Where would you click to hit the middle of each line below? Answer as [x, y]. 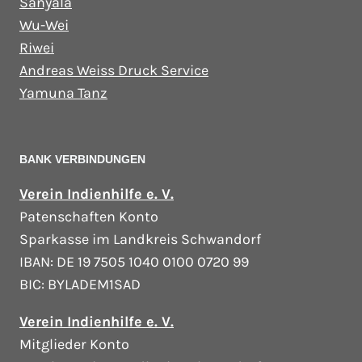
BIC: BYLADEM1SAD [80, 285]
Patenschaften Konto [89, 217]
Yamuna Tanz [63, 93]
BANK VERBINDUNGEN [82, 160]
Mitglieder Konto [74, 345]
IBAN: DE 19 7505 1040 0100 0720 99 [134, 262]
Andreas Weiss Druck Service [114, 71]
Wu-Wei [44, 25]
